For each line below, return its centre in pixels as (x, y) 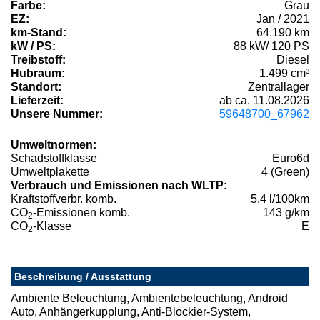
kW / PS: (33, 46)
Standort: (36, 87)
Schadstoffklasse (54, 159)
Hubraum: (38, 74)
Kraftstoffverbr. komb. (64, 199)
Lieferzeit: (37, 101)
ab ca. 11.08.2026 (264, 101)
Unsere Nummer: (57, 114)
